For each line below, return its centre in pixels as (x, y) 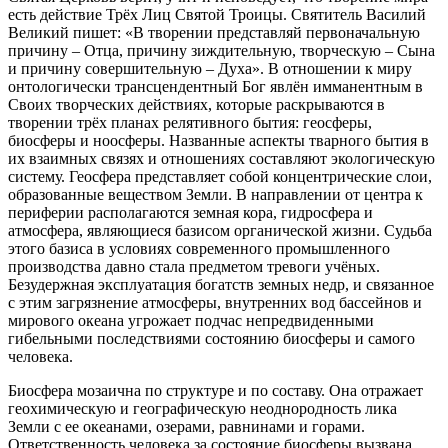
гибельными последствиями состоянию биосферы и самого (211, 338)
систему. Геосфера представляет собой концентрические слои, (220, 176)
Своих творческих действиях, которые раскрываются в (196, 104)
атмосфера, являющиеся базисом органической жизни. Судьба (220, 230)
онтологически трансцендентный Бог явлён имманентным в (215, 86)
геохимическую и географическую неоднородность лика (202, 408)
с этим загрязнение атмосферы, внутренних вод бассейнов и (215, 302)
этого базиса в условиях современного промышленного (199, 248)
